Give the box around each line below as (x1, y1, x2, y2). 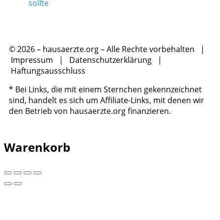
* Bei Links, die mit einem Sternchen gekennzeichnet (9, 83, 202, 95)
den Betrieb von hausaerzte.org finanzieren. (9, 105, 171, 116)
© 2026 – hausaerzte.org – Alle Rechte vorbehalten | (9, 43, 207, 55)
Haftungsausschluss (11, 65, 85, 76)
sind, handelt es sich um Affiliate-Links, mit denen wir (9, 94, 204, 106)
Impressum (11, 54, 53, 65)
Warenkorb (4, 138, 70, 155)
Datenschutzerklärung (69, 54, 152, 65)
